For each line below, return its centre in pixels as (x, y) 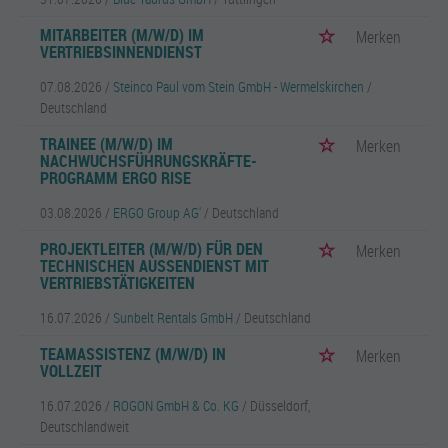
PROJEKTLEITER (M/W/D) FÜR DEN (151, 249)
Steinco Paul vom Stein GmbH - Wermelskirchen (238, 86)
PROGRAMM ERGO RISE (115, 178)
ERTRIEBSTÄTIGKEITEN (117, 283)
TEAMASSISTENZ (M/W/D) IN (133, 354)
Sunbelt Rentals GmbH (173, 317)
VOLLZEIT (71, 371)
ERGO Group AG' (157, 212)
